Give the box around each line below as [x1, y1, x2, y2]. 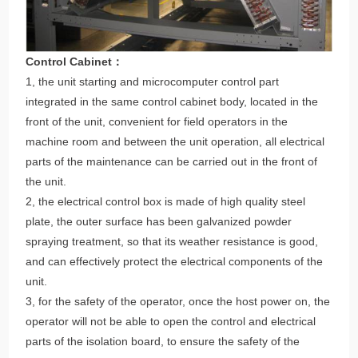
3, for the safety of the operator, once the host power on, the [26, 294, 331, 308]
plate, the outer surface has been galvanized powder [26, 214, 292, 228]
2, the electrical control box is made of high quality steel [26, 194, 306, 208]
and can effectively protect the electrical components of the [26, 254, 324, 268]
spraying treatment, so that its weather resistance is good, [26, 234, 319, 248]
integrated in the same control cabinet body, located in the [26, 94, 319, 108]
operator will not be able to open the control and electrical [26, 314, 316, 328]
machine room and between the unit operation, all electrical [26, 134, 325, 148]
